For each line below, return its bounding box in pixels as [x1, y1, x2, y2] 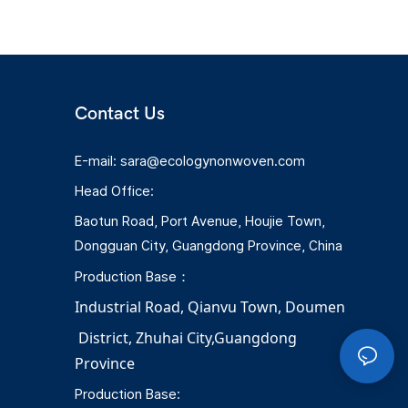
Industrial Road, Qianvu [75, 297, 240, 318]
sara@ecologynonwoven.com [120, 153, 305, 169]
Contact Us [75, 103, 165, 124]
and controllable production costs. [91, 8, 304, 25]
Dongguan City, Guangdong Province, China [75, 238, 346, 254]
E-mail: [75, 153, 120, 169]
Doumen [285, 297, 345, 318]
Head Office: [75, 183, 154, 199]
